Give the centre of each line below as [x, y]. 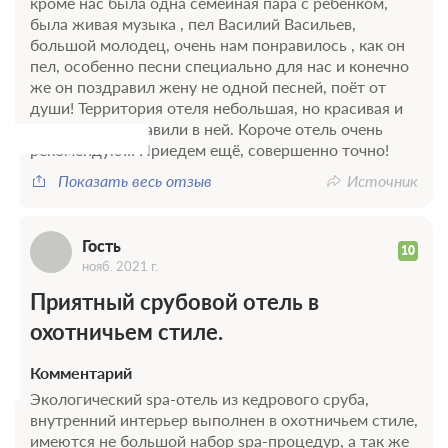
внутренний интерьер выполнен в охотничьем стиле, [224, 419]
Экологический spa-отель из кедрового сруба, [199, 398]
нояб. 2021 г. [120, 265]
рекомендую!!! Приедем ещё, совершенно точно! [209, 149]
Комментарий [81, 372]
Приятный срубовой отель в [174, 301]
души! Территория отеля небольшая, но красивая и [216, 107]
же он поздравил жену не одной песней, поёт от [208, 86]
